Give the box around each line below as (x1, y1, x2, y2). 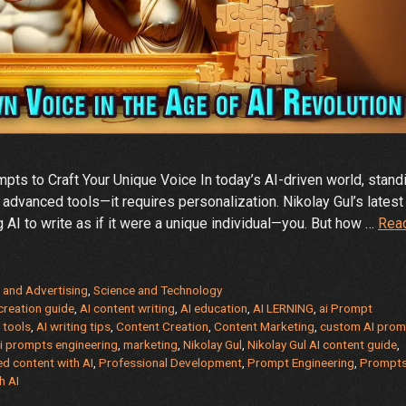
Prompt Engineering (247, 355, 354, 371)
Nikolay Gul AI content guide (247, 337, 397, 353)
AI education (180, 301, 248, 316)
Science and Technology (93, 283, 223, 298)
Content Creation (116, 319, 208, 334)
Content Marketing (214, 319, 314, 334)
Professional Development (99, 355, 242, 371)
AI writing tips (36, 319, 111, 334)
